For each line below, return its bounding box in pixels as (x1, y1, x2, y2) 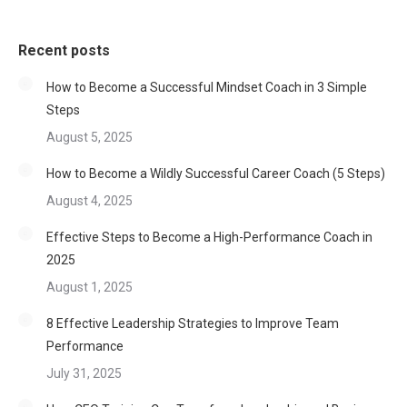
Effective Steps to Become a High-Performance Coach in (46, 230, 372, 244)
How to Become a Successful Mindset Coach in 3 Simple (46, 80, 367, 94)
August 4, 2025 (46, 194, 133, 208)
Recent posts (18, 42, 110, 59)
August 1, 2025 (46, 280, 133, 294)
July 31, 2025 (46, 366, 122, 381)
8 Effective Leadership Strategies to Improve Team (46, 316, 339, 331)
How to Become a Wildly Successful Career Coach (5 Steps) (46, 166, 385, 181)
